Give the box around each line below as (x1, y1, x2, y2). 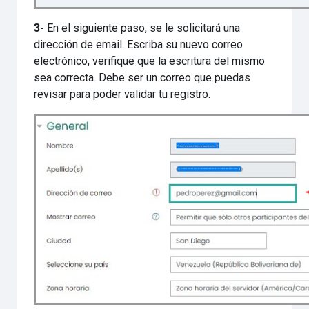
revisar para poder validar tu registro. (34, 88, 211, 101)
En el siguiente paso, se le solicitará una (47, 21, 241, 34)
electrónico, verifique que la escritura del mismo (34, 54, 266, 68)
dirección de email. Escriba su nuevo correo (34, 38, 243, 51)
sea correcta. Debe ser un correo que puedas (34, 71, 251, 84)
